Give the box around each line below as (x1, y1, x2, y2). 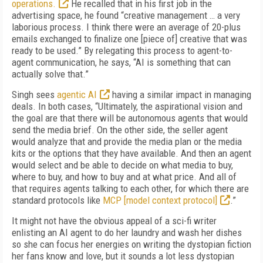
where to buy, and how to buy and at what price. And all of (12, 171, 237, 183)
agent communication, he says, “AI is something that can (12, 56, 231, 68)
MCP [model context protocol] (103, 194, 217, 206)
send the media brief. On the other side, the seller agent (12, 124, 228, 136)
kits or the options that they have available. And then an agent (12, 147, 251, 159)
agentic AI (57, 89, 97, 100)
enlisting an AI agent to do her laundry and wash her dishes (12, 227, 242, 238)
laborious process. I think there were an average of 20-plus (12, 21, 241, 33)
